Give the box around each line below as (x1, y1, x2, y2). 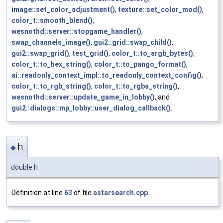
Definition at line (11, 188, 64, 197)
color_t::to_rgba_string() (94, 82, 178, 91)
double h (11, 163, 38, 171)
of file (72, 188, 93, 197)
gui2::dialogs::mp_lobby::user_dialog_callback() (11, 104, 171, 112)
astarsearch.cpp (93, 188, 148, 197)
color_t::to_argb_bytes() (111, 49, 193, 58)
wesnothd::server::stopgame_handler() (11, 27, 141, 36)
